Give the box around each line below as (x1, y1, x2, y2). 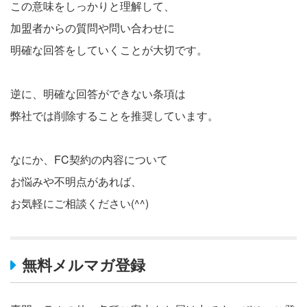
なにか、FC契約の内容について (10, 151, 168, 167)
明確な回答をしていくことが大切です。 (10, 41, 208, 58)
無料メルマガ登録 (21, 254, 145, 276)
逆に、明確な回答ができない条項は (10, 85, 186, 101)
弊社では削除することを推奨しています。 (10, 107, 219, 123)
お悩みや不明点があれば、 (10, 173, 142, 189)
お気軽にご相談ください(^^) (10, 195, 149, 211)
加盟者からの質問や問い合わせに (10, 19, 175, 36)
